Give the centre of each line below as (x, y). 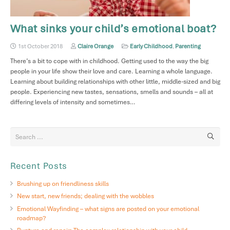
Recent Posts (39, 166)
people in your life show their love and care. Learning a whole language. (111, 72)
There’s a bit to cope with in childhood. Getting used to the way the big (109, 61)
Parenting (188, 46)
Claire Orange (96, 46)
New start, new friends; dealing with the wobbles (85, 196)
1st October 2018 (40, 46)
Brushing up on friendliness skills (63, 184)
